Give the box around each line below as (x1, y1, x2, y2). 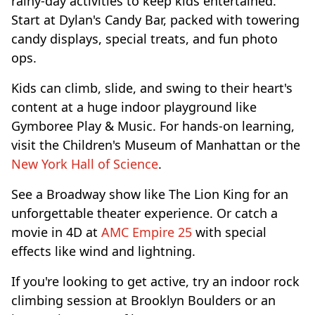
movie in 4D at (11, 223, 101, 240)
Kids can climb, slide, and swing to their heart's (11, 79, 292, 96)
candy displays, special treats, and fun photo (11, 30, 278, 47)
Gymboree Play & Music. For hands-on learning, (11, 117, 295, 134)
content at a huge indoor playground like (11, 98, 257, 115)
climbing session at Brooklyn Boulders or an (11, 291, 276, 309)
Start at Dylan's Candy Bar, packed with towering (11, 11, 300, 28)
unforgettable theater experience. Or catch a (11, 204, 278, 221)
